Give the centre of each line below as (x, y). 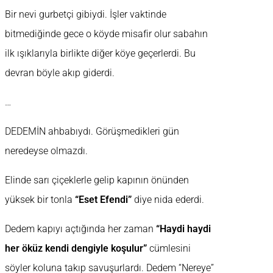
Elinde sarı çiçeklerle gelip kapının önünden (97, 180)
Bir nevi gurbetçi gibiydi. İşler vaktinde (86, 15)
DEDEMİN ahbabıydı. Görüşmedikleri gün (92, 132)
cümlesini (169, 249)
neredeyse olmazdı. (46, 151)
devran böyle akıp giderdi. (60, 73)
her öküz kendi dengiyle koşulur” (76, 249)
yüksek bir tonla (40, 200)
